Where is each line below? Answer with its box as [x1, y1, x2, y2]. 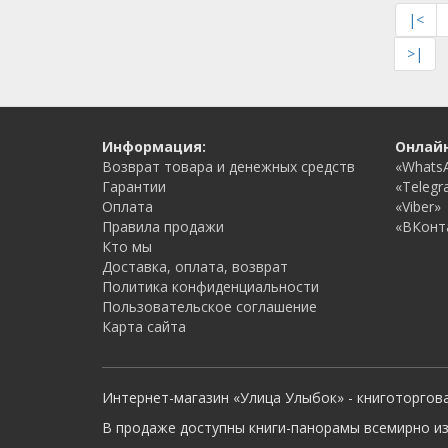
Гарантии [102, 177, 166, 196]
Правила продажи [102, 217, 224, 236]
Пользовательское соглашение [102, 297, 317, 316]
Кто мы [102, 237, 152, 256]
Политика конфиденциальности [102, 277, 319, 296]
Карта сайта [102, 317, 186, 336]
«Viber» [394, 197, 441, 216]
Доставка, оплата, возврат [102, 257, 288, 276]
